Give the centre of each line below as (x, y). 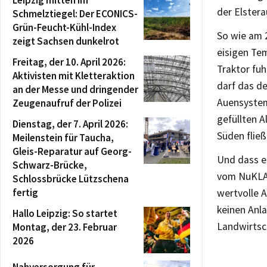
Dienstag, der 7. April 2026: (70, 124)
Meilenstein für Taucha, (63, 137)
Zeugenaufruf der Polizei (67, 103)
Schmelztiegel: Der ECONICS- (75, 13)
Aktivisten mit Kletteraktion (74, 75)
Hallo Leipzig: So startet (65, 213)
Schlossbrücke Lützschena (71, 178)
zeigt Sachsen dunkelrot (66, 41)
